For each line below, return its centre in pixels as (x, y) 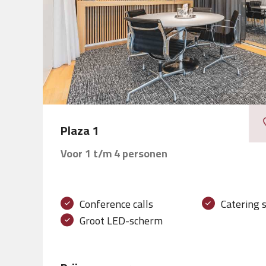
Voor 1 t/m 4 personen (114, 153)
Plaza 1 (80, 130)
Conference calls (116, 204)
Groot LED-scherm (121, 220)
